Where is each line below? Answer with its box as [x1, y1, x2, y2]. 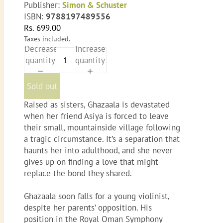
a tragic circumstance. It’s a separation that [24, 133, 180, 145]
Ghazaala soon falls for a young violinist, [24, 191, 169, 202]
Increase [75, 43, 106, 54]
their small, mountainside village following [24, 122, 180, 133]
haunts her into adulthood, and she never [24, 145, 173, 156]
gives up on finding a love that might [24, 156, 158, 168]
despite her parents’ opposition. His [24, 202, 152, 214]
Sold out [27, 80, 57, 92]
